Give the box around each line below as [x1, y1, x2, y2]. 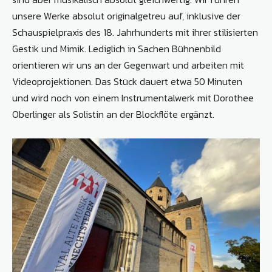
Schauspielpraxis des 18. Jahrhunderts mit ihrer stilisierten [12, 25, 258, 40]
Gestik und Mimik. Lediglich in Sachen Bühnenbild [12, 41, 221, 56]
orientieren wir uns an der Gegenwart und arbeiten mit [12, 58, 244, 73]
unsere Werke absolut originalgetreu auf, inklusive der [12, 8, 240, 24]
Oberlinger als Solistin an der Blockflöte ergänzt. [12, 107, 214, 122]
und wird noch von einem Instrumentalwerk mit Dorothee [12, 90, 254, 106]
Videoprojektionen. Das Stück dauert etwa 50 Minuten [12, 74, 242, 89]
